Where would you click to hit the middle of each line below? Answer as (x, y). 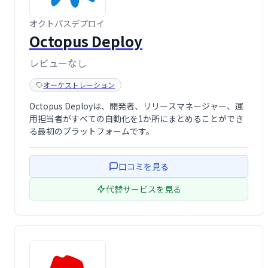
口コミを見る (144, 167)
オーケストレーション (79, 85)
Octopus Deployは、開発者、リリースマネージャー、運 (136, 106)
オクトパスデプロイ (67, 24)
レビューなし (58, 63)
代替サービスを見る (144, 189)
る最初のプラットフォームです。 (92, 131)
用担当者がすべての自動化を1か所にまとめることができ (136, 119)
